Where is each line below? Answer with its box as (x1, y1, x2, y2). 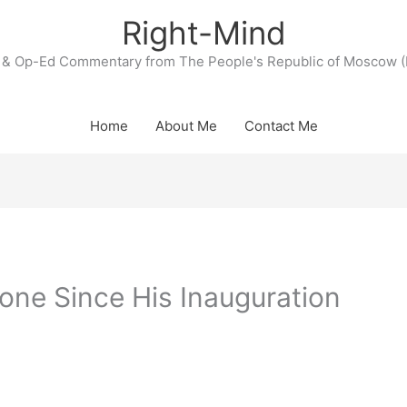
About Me (154, 117, 217, 134)
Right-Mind (121, 14, 286, 52)
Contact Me (243, 117, 318, 134)
